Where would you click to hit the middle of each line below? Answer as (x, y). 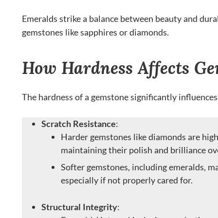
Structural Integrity (79, 207)
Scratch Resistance (79, 124)
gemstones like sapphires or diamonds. (95, 32)
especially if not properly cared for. (127, 180)
